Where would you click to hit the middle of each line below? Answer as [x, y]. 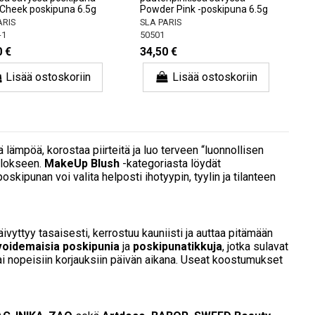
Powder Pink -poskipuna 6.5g [204, 9]
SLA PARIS [160, 22]
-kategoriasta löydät [170, 164]
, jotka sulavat [255, 246]
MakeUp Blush [82, 164]
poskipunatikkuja [178, 246]
